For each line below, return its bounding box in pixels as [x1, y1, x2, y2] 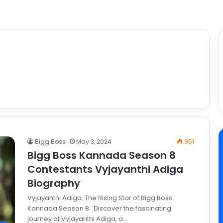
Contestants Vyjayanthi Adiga [27, 162, 183, 177]
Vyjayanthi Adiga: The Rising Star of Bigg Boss [27, 193, 172, 203]
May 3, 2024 [76, 137, 111, 146]
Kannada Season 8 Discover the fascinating [27, 204, 171, 214]
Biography [27, 176, 80, 191]
